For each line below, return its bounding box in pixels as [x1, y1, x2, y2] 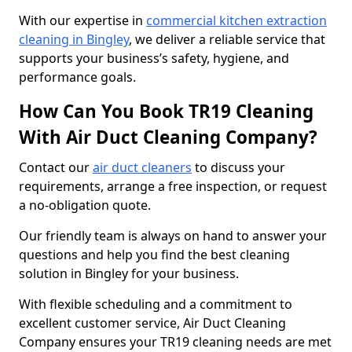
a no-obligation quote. [19, 196, 154, 214]
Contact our [19, 159, 93, 176]
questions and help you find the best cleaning [19, 246, 290, 263]
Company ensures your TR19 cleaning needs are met [19, 333, 332, 350]
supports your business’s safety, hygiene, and [19, 49, 289, 67]
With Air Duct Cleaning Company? [19, 125, 317, 149]
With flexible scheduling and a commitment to [19, 295, 292, 313]
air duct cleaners [93, 159, 192, 176]
